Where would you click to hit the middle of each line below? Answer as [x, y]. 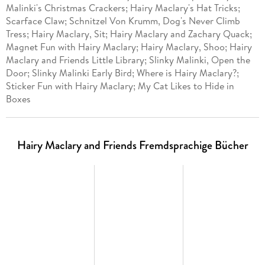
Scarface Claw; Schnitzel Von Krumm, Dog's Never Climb [123, 21]
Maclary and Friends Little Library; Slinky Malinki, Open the [128, 60]
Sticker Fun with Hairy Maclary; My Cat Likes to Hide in [120, 86]
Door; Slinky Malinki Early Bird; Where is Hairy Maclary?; [122, 73]
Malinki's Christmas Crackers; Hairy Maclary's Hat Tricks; [123, 8]
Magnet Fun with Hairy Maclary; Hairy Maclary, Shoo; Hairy [129, 47]
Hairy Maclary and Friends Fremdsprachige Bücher [132, 146]
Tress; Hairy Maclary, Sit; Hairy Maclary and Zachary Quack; [129, 34]
